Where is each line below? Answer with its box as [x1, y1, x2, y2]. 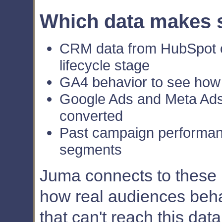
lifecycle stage [59, 56, 150, 73]
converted [59, 107, 123, 124]
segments [59, 141, 122, 158]
